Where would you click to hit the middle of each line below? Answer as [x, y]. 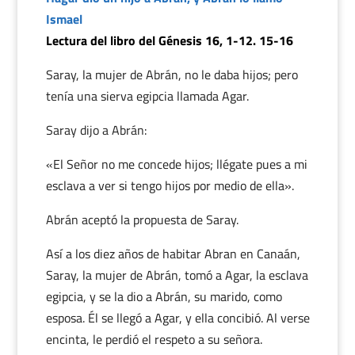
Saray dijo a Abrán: [96, 130]
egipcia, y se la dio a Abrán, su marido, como [164, 296]
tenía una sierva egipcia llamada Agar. [147, 96]
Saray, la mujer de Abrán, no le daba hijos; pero [172, 74]
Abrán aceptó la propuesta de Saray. [142, 219]
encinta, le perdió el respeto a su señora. [154, 339]
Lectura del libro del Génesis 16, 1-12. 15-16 [169, 40]
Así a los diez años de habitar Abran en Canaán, [173, 254]
